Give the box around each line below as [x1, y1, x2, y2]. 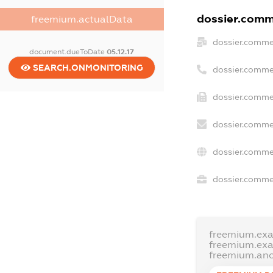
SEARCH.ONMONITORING [30, 62, 143, 73]
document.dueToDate [29, 47, 107, 56]
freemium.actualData [30, 13, 133, 24]
